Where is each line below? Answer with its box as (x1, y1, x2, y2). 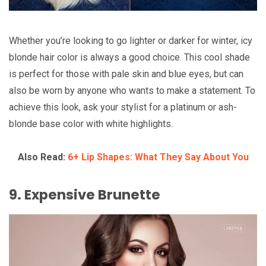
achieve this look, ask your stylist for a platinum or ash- (9, 102, 237, 113)
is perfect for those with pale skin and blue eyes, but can (9, 68, 243, 80)
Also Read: (17, 151, 68, 163)
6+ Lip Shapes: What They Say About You (67, 151, 249, 163)
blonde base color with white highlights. (9, 118, 173, 130)
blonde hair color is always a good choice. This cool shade (9, 52, 250, 64)
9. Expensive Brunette (9, 185, 160, 205)
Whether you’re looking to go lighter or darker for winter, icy (9, 35, 252, 47)
